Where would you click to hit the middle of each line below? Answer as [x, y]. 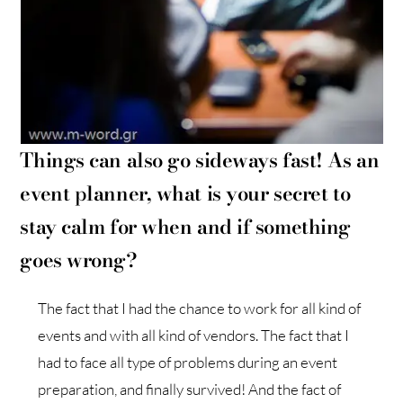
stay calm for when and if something [185, 226]
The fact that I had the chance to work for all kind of [200, 308]
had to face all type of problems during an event [188, 362]
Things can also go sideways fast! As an [200, 160]
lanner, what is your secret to [219, 193]
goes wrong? [79, 260]
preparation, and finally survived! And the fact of [190, 389]
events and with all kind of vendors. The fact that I [194, 335]
